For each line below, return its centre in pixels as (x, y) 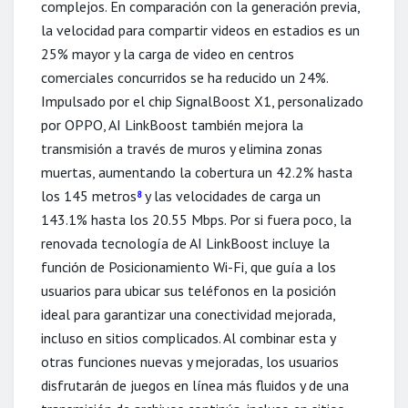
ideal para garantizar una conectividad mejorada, (188, 314)
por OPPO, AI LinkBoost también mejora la (172, 124)
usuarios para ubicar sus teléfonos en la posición (189, 290)
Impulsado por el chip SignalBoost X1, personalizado (202, 101)
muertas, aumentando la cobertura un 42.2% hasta (197, 172)
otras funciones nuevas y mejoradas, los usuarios (190, 361)
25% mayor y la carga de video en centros (168, 53)
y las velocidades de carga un (231, 195)
